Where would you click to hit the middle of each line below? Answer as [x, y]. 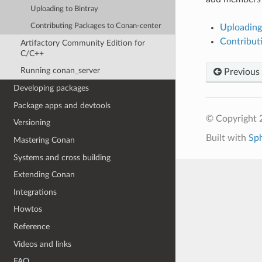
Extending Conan [44, 175]
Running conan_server [60, 71]
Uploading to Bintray [65, 9]
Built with [227, 138]
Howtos [28, 209]
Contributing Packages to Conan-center [96, 26]
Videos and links [43, 244]
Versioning [32, 123]
